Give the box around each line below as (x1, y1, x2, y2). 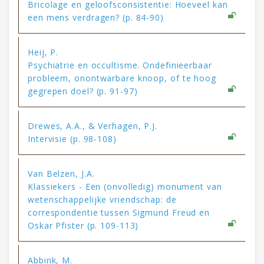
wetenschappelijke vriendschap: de (28, 193, 177, 205)
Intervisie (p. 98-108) (28, 133, 117, 144)
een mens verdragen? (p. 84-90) (28, 11, 164, 23)
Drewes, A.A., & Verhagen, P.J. (28, 120, 157, 131)
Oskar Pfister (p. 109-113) (28, 219, 139, 231)
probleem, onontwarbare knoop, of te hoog (28, 72, 216, 84)
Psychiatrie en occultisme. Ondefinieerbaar (28, 59, 212, 71)
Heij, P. (28, 46, 59, 58)
